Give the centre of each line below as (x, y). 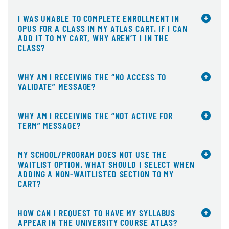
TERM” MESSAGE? (49, 125)
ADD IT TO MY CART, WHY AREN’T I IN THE (94, 38)
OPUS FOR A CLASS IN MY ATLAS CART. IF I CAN (103, 28)
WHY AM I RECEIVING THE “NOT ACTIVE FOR (96, 116)
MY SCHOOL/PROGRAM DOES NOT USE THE (92, 155)
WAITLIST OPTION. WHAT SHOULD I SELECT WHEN (52, 164)
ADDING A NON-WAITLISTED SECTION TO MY (96, 174)
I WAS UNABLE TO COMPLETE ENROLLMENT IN (99, 19)
